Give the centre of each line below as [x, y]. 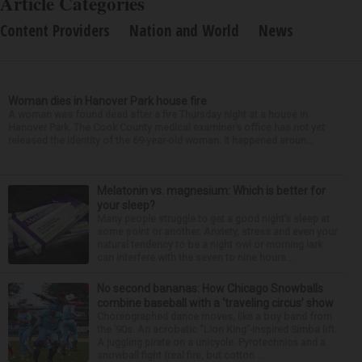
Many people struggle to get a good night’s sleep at [213, 219]
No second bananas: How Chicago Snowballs [210, 289]
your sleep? [126, 206]
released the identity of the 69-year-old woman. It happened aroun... [161, 141]
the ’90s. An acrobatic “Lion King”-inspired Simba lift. [217, 330]
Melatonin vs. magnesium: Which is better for [211, 191]
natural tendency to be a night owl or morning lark [210, 245]
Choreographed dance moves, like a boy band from [215, 317]
